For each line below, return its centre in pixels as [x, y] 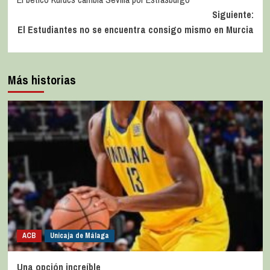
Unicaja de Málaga [79, 235]
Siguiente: [233, 14]
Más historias [42, 80]
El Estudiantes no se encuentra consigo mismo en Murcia [135, 29]
